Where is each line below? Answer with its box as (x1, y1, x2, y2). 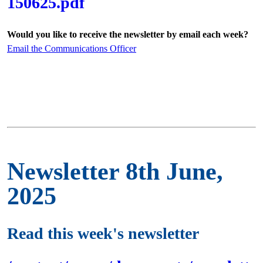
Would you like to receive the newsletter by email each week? (7, 29, 248, 40)
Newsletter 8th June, (7, 158, 223, 186)
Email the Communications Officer (7, 43, 136, 54)
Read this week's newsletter (7, 224, 199, 242)
